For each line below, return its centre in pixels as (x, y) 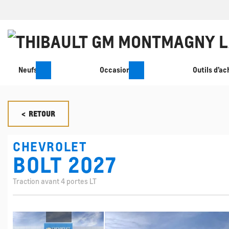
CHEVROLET (50, 147)
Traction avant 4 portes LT (55, 181)
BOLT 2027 (65, 165)
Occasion (115, 70)
